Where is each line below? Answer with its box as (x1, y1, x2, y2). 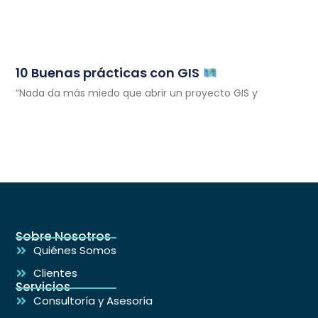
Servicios (16, 278, 71, 296)
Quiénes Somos (33, 243, 117, 258)
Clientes (33, 265, 78, 281)
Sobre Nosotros (16, 228, 111, 246)
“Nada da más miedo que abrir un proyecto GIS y (16, 86, 258, 101)
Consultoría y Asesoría (33, 293, 153, 309)
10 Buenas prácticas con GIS (16, 64, 203, 82)
